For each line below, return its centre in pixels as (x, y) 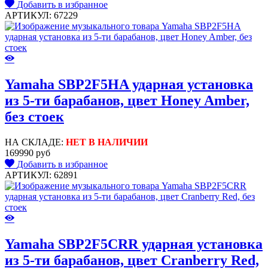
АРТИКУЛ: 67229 (41, 16)
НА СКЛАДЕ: (35, 142)
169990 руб (28, 153)
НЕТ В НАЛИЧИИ (107, 142)
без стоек (34, 117)
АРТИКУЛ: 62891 (41, 175)
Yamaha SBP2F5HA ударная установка (129, 85)
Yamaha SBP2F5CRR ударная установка (134, 244)
